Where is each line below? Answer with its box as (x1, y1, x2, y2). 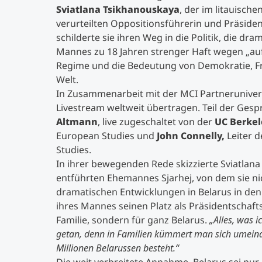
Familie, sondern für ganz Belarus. (56, 213, 209, 226)
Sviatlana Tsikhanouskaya (56, 3, 180, 16)
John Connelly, (157, 129, 225, 142)
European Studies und (56, 129, 157, 142)
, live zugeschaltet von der (98, 115, 215, 128)
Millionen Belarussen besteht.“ (56, 242, 179, 254)
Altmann (56, 115, 98, 128)
